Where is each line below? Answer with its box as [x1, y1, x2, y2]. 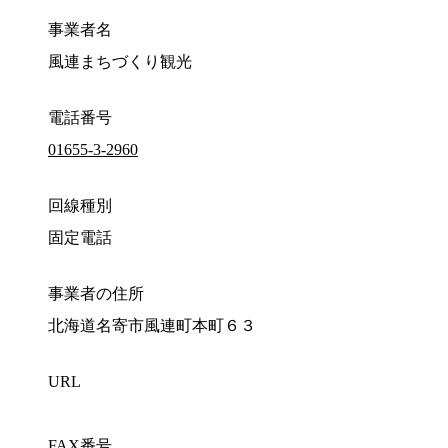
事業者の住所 [48, 285, 144, 303]
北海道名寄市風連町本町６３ [48, 317, 256, 335]
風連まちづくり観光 [48, 53, 192, 71]
